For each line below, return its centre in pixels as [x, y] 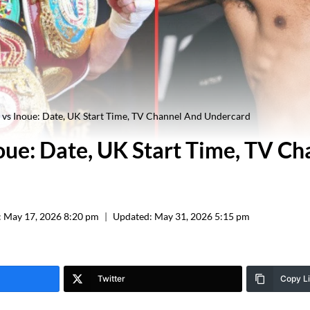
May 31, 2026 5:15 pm [202, 216]
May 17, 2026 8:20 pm [52, 216]
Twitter [111, 278]
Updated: [133, 216]
